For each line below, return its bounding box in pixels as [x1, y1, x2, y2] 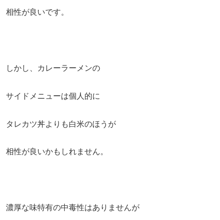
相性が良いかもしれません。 [6, 147, 108, 156]
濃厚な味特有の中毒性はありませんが [6, 203, 139, 212]
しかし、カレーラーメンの [6, 64, 100, 72]
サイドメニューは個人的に [6, 91, 100, 100]
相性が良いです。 [6, 8, 69, 17]
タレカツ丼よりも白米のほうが [6, 119, 116, 128]
